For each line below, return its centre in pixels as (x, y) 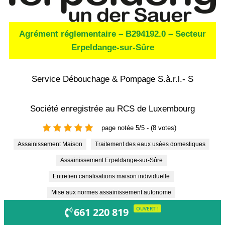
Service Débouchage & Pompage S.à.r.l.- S (113, 79)
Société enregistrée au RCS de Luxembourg (113, 109)
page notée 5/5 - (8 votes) (139, 128)
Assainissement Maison (52, 144)
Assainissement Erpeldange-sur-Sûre (113, 160)
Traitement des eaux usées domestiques (152, 144)
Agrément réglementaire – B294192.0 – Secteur (113, 34)
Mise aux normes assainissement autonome (114, 193)
